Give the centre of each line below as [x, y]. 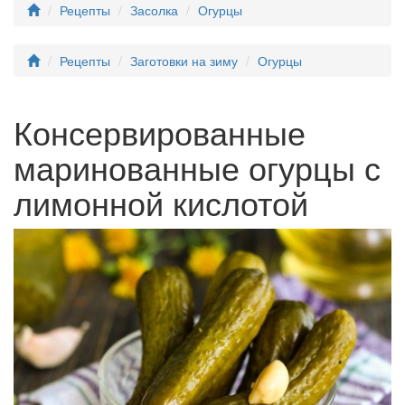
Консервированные [160, 132]
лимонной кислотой [161, 202]
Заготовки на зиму [184, 61]
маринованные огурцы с [197, 167]
